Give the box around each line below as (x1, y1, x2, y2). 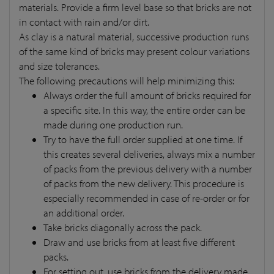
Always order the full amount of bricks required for (43, 88, 251, 102)
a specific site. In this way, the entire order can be (43, 103, 245, 116)
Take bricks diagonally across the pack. (43, 220, 202, 234)
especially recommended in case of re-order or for (43, 191, 250, 204)
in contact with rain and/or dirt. (19, 15, 154, 28)
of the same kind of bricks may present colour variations (19, 44, 250, 57)
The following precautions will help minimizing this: (19, 73, 234, 87)
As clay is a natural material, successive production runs (19, 29, 249, 43)
